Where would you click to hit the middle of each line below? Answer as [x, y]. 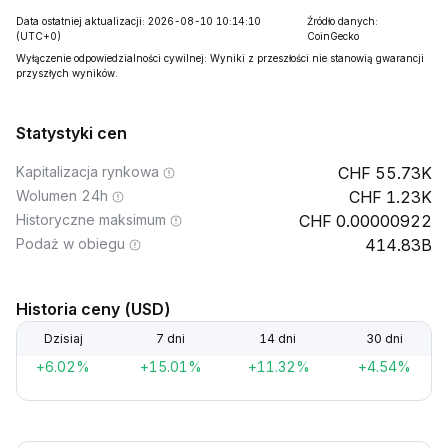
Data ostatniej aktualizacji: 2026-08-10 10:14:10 [138, 21]
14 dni [278, 338]
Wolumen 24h [62, 195]
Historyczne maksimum [91, 219]
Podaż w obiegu [70, 243]
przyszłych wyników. [67, 73]
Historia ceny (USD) [93, 309]
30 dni [385, 338]
